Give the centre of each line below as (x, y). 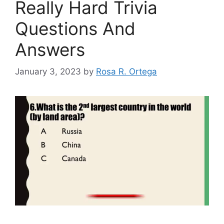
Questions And (75, 28)
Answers (50, 49)
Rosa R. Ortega (126, 72)
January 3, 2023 (48, 72)
